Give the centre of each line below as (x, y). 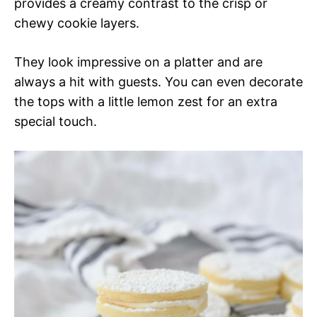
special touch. (56, 122)
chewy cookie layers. (77, 23)
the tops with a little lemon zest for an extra (146, 102)
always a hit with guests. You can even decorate (158, 82)
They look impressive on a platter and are (138, 62)
